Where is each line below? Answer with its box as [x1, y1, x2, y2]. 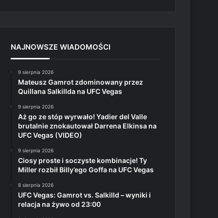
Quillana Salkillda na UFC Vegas [18, 87, 123, 95]
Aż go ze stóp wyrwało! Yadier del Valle [18, 112, 147, 121]
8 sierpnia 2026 [18, 182, 54, 188]
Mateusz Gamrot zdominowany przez [18, 78, 144, 86]
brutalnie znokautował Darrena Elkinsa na [18, 122, 157, 130]
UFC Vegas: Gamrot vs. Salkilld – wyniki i [18, 191, 151, 199]
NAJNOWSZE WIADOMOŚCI [11, 42, 111, 52]
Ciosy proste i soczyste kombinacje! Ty [18, 156, 147, 164]
